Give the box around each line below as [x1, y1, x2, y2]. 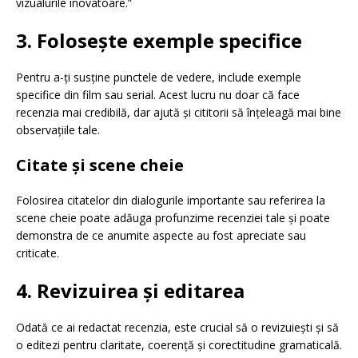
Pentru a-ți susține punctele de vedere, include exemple [16, 70, 301, 86]
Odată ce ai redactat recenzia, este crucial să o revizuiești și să [16, 320, 339, 336]
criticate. [16, 245, 59, 261]
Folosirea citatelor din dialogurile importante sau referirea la [16, 193, 325, 209]
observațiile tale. [16, 122, 100, 138]
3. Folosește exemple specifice [16, 27, 302, 54]
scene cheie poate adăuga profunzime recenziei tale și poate [16, 210, 330, 226]
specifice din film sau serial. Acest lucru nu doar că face [16, 87, 300, 103]
